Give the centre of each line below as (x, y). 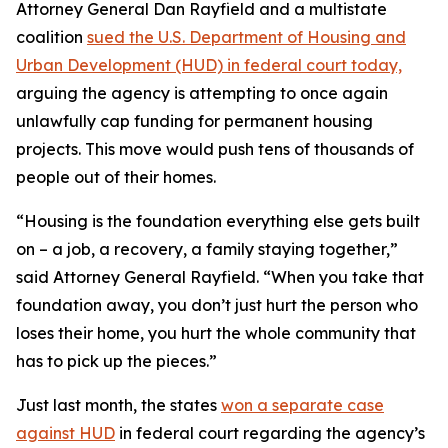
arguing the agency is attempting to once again (202, 93)
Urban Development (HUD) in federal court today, (209, 65)
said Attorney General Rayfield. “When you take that (220, 277)
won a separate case (302, 405)
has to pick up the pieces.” (116, 361)
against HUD (65, 433)
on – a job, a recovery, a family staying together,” (207, 249)
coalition (51, 37)
